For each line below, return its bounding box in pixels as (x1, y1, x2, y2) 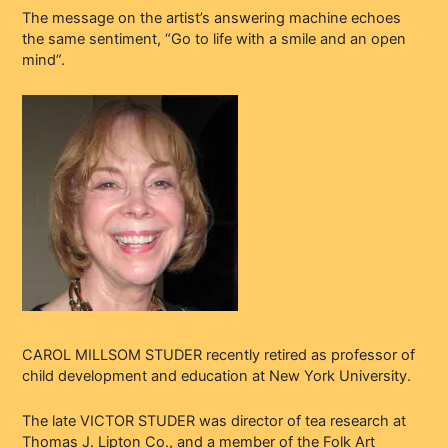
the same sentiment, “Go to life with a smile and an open (22, 30, 407, 49)
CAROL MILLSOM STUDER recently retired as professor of (22, 346, 416, 365)
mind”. (22, 51, 66, 70)
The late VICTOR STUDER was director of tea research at (22, 411, 407, 430)
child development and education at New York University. (22, 367, 412, 386)
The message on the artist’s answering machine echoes (22, 9, 402, 28)
